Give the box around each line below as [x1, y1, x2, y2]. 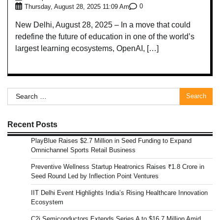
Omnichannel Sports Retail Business [31, 146, 136, 154]
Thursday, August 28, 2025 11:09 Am [25, 3, 129, 10]
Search [7, 88, 32, 97]
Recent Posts [7, 119, 57, 129]
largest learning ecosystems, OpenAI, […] [15, 44, 159, 53]
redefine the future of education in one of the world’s [15, 32, 194, 41]
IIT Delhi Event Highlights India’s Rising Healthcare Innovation [31, 189, 208, 196]
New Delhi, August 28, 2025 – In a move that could [15, 20, 191, 29]
